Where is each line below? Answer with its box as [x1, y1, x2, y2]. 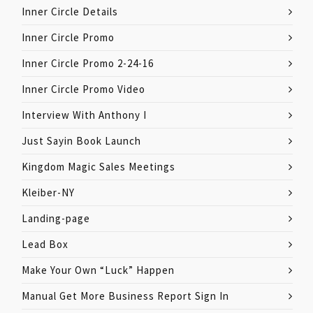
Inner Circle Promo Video [22, 82, 145, 96]
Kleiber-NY [22, 186, 75, 199]
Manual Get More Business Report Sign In [22, 289, 229, 303]
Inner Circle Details [22, 5, 118, 18]
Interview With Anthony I [22, 108, 147, 122]
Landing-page [22, 212, 90, 225]
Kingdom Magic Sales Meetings [22, 160, 175, 173]
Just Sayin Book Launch [22, 134, 141, 147]
